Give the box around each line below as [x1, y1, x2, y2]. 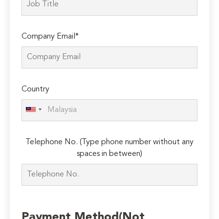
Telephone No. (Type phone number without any [25, 138, 194, 147]
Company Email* [22, 33, 79, 41]
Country [22, 86, 50, 94]
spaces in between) [77, 150, 142, 158]
